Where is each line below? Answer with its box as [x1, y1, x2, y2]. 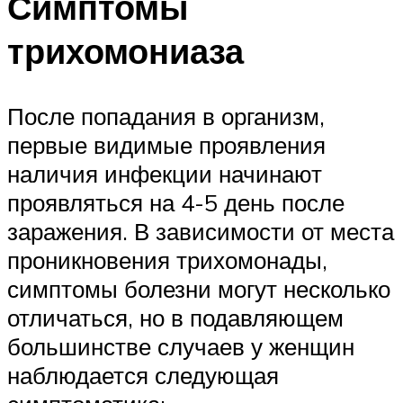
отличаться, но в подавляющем [7, 303, 344, 333]
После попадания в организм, [7, 102, 325, 131]
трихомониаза [7, 29, 244, 74]
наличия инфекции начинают [7, 159, 322, 189]
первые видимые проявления [7, 130, 326, 160]
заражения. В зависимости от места [7, 217, 394, 246]
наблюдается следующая [7, 361, 279, 390]
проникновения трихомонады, [7, 246, 327, 275]
